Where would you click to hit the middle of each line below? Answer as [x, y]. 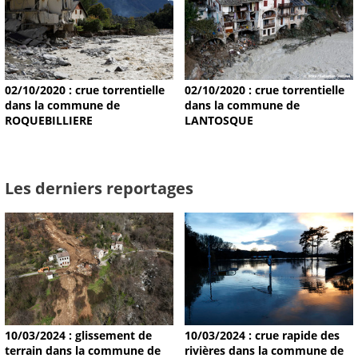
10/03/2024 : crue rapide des [262, 335]
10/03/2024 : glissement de [78, 335]
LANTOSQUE [219, 120]
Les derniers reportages [99, 187]
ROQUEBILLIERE [49, 120]
